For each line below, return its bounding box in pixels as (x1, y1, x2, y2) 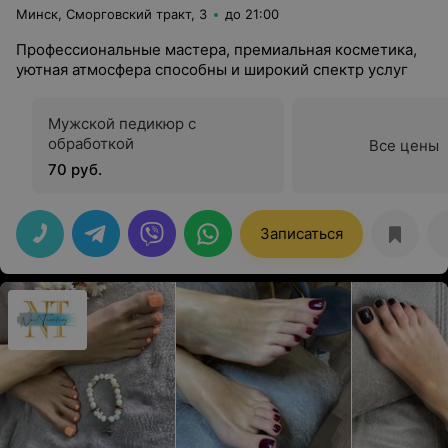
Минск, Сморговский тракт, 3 (16, 6, 207, 22)
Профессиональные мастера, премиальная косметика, (16, 40, 417, 59)
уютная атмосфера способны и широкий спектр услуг (16, 60, 408, 79)
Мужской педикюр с (48, 114, 196, 133)
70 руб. (48, 160, 102, 179)
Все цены (369, 136, 439, 155)
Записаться (260, 224, 343, 243)
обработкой (48, 134, 134, 153)
